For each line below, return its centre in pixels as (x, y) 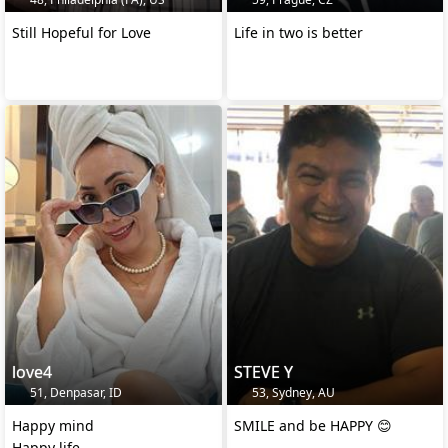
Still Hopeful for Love (81, 33)
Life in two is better (298, 33)
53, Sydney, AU (291, 393)
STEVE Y (263, 372)
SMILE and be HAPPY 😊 (312, 426)
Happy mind (53, 426)
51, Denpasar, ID (74, 393)
